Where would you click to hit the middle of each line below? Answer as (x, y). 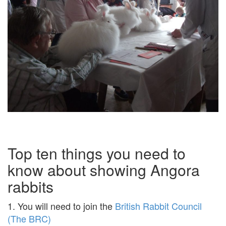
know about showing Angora (104, 170)
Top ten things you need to (97, 153)
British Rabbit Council (158, 206)
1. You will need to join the (61, 206)
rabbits (31, 187)
